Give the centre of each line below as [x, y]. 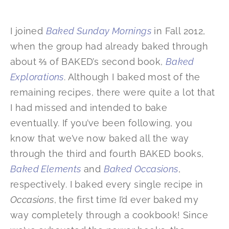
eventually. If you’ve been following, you [101, 123]
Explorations [37, 77]
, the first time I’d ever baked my [126, 200]
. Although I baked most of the [132, 77]
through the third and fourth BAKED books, [107, 154]
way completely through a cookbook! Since [109, 215]
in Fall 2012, [178, 31]
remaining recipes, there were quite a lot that [113, 93]
